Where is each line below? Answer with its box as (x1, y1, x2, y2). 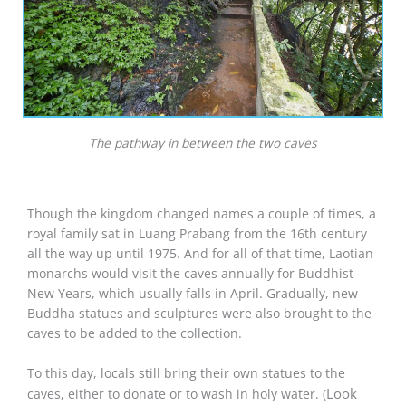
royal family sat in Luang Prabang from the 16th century (27, 224, 367, 242)
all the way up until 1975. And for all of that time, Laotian (27, 244, 373, 262)
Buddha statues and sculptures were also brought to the (27, 304, 372, 322)
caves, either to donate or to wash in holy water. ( (27, 384, 326, 402)
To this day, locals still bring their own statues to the (27, 363, 345, 382)
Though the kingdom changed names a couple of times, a (27, 204, 376, 222)
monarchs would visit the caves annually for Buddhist (27, 264, 353, 282)
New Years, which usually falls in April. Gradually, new (27, 284, 358, 302)
